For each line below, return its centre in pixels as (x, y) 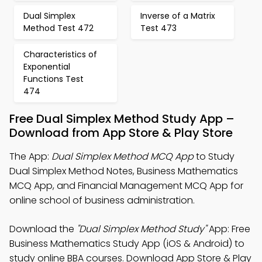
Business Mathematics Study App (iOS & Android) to (127, 244)
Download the (43, 229)
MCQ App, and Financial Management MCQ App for (126, 186)
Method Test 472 (58, 28)
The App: (30, 156)
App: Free (228, 229)
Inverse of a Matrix (178, 16)
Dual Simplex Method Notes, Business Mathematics (124, 171)
